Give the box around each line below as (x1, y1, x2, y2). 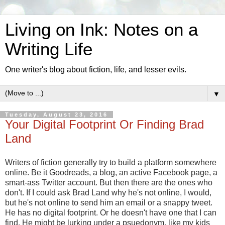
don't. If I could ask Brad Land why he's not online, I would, (5, 188, 211, 197)
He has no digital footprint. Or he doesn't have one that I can (5, 208, 216, 217)
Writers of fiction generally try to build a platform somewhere (5, 158, 216, 167)
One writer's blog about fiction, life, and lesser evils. (5, 65, 186, 74)
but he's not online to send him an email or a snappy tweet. (5, 198, 212, 207)
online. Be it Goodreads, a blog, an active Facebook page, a (5, 168, 217, 177)
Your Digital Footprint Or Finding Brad (5, 118, 204, 131)
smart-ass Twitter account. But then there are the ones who (5, 178, 212, 187)
